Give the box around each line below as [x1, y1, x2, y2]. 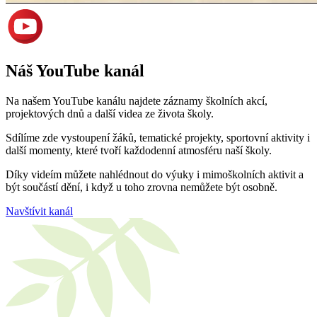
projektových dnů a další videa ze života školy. [6, 108, 214, 120]
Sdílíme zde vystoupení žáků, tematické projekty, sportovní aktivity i [6, 132, 310, 144]
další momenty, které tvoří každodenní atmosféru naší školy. [6, 144, 272, 157]
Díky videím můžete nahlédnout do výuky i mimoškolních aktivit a [6, 168, 304, 181]
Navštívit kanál [6, 205, 73, 218]
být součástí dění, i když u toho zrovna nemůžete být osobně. [6, 181, 277, 194]
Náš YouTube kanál [6, 62, 144, 81]
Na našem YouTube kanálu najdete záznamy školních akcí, [6, 95, 267, 108]
